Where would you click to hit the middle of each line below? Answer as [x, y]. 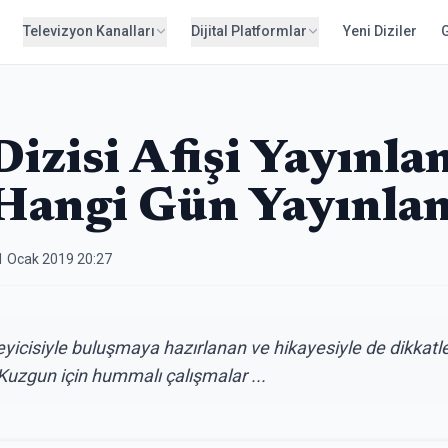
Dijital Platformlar [249, 31]
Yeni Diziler [380, 31]
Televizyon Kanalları [89, 31]
